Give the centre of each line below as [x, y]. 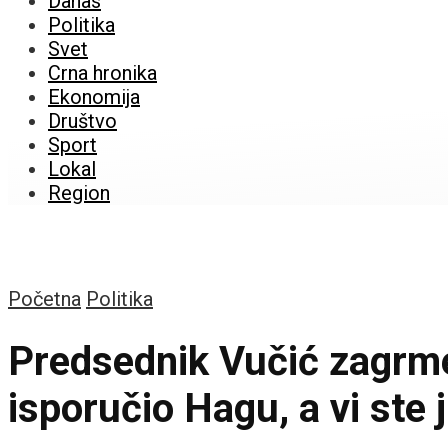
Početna [44, 299]
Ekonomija [94, 97]
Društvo [82, 121]
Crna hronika [102, 73]
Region [79, 193]
